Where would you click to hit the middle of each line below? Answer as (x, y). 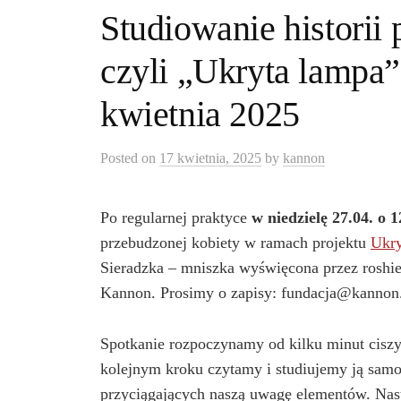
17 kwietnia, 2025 (210, 158)
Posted (121, 158)
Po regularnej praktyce (176, 218)
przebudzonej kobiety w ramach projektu (235, 243)
